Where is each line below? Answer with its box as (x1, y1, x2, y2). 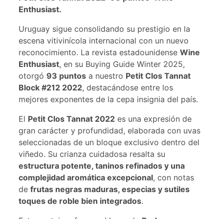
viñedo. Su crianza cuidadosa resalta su (19, 149, 165, 159)
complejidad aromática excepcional (19, 173, 153, 183)
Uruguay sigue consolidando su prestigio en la (19, 24, 190, 34)
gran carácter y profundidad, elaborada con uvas (19, 126, 200, 136)
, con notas (153, 173, 194, 183)
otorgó (19, 71, 46, 81)
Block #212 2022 (19, 83, 82, 93)
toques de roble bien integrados (19, 196, 141, 206)
